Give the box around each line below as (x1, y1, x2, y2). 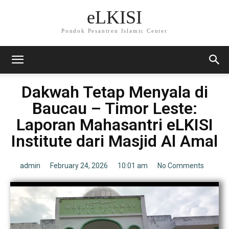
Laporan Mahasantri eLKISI (16, 115, 213, 134)
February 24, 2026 (50, 162, 108, 170)
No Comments (157, 162, 204, 170)
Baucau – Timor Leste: (32, 99, 197, 118)
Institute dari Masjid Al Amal (11, 131, 218, 151)
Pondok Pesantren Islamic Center (61, 28, 168, 34)
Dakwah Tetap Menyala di (21, 82, 208, 102)
